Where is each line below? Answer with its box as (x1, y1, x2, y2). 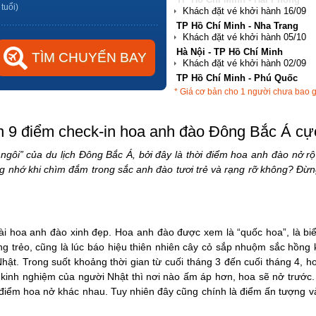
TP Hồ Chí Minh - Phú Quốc (176, 46, 298, 57)
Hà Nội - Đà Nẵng (176, 72, 250, 83)
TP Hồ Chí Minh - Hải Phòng (176, 98, 300, 109)
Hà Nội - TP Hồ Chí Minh (176, 20, 283, 31)
